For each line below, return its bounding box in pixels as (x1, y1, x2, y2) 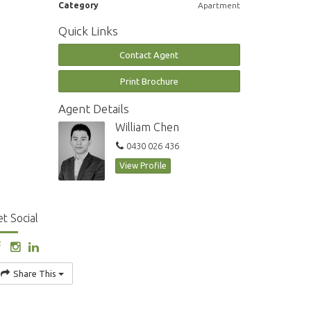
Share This (10, 268, 58, 278)
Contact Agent (119, 50, 179, 60)
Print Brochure (119, 76, 178, 87)
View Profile (119, 161, 167, 171)
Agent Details (58, 102, 129, 116)
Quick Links (58, 24, 118, 38)
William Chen (115, 121, 179, 134)
